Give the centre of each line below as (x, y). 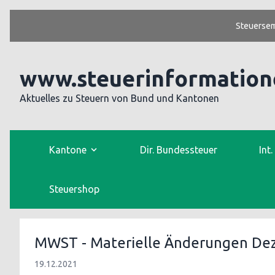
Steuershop (74, 189)
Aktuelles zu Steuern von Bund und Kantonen (119, 98)
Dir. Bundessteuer (179, 150)
